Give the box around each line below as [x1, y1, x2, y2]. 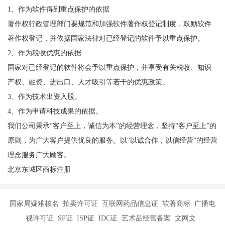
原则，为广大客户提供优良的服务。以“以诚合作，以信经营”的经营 [7, 136, 217, 145]
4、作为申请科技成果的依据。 [7, 107, 102, 116]
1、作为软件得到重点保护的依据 [7, 5, 109, 14]
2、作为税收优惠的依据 [7, 49, 81, 57]
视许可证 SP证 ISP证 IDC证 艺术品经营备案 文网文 [25, 214, 200, 222]
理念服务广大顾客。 [7, 151, 71, 159]
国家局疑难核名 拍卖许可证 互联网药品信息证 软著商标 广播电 [10, 199, 215, 208]
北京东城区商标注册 [7, 165, 71, 174]
